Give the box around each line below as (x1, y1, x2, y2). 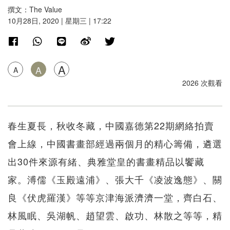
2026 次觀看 (182, 78, 222, 88)
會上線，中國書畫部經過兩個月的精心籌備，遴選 (8, 137, 222, 150)
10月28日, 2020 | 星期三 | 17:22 (8, 15, 111, 26)
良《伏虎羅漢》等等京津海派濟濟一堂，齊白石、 (8, 190, 222, 204)
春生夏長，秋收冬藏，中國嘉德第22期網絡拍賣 (8, 119, 214, 132)
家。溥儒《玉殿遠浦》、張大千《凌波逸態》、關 (8, 172, 222, 186)
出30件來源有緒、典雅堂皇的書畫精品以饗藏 (8, 155, 204, 168)
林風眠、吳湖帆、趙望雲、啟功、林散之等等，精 (8, 208, 222, 222)
